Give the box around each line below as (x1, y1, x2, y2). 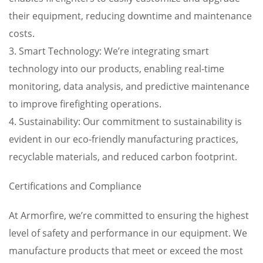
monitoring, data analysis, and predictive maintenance (9, 80, 249, 93)
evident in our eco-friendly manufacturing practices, (9, 133, 238, 146)
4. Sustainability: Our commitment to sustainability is (9, 115, 242, 128)
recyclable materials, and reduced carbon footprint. (9, 150, 237, 163)
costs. (9, 27, 35, 40)
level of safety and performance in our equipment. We (9, 227, 247, 240)
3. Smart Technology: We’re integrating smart (9, 45, 209, 58)
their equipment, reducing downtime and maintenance (9, 9, 252, 22)
